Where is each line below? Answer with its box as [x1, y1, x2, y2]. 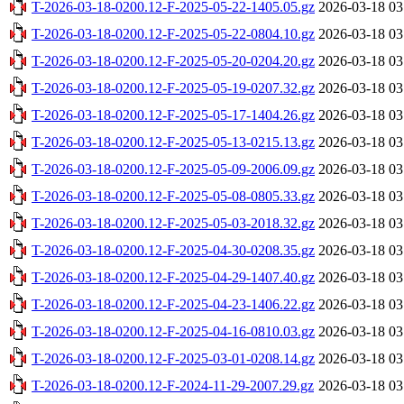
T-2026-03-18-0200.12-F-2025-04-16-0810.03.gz [32, 323, 315, 339]
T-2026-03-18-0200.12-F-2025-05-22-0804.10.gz [32, 25, 315, 41]
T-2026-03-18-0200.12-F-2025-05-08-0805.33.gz [32, 188, 315, 204]
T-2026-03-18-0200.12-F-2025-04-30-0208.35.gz [32, 242, 315, 258]
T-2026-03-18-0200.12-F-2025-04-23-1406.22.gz [32, 296, 315, 312]
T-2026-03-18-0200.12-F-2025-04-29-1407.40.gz [32, 269, 315, 285]
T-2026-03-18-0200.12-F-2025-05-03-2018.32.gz [32, 215, 315, 231]
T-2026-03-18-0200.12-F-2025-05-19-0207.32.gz [32, 79, 315, 96]
